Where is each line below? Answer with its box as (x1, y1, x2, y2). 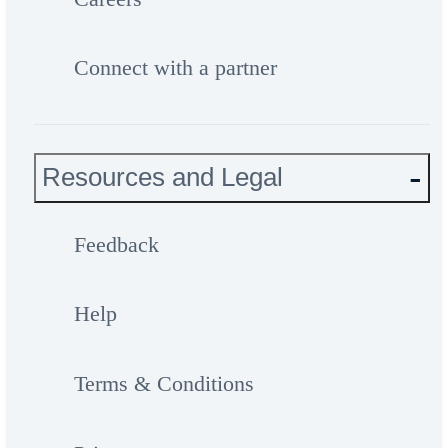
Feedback (73, 231, 159, 257)
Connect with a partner (73, 55, 277, 81)
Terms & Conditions (73, 370, 254, 396)
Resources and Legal (41, 163, 283, 192)
